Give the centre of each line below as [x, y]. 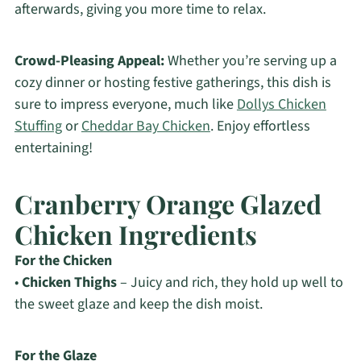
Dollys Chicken [281, 105]
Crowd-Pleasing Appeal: [89, 61]
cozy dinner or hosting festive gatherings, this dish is [172, 83]
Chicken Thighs [69, 283]
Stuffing [38, 127]
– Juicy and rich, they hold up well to [230, 283]
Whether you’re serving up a [250, 61]
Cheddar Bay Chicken [145, 127]
